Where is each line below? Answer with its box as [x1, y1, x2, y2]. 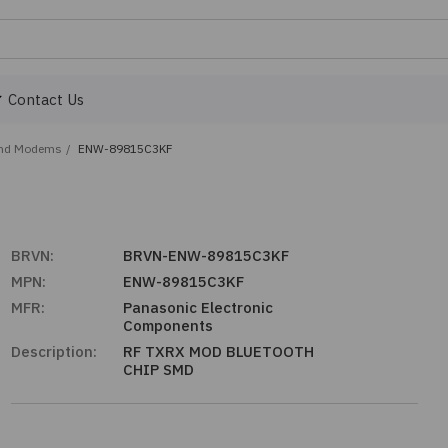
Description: [10, 342, 97, 361]
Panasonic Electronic [122, 298, 273, 317]
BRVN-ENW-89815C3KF [122, 246, 289, 265]
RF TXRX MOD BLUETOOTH [122, 342, 314, 361]
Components [122, 316, 213, 335]
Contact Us [8, 90, 84, 109]
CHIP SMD [122, 360, 194, 379]
